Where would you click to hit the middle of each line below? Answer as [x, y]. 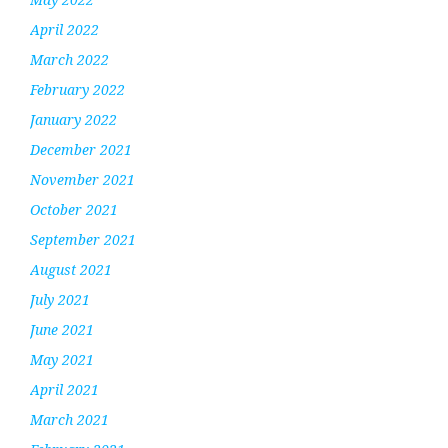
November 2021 [82, 179]
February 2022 [77, 89]
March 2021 [69, 419]
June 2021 [62, 329]
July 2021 [60, 299]
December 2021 [81, 149]
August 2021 [71, 269]
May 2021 [62, 359]
